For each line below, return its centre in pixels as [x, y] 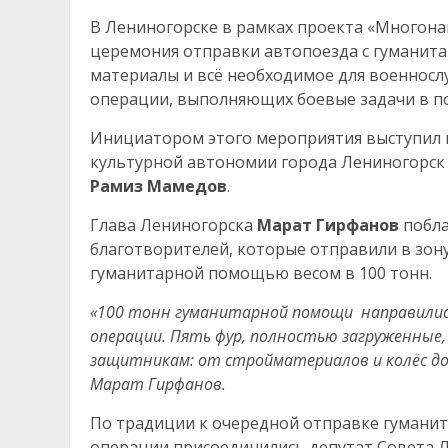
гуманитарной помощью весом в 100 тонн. [261, 273]
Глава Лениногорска [173, 225]
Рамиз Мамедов [158, 186]
